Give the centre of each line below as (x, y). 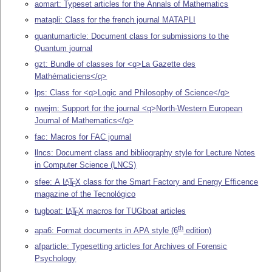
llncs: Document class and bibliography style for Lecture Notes (145, 153)
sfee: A (49, 182)
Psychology (56, 258)
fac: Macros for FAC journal (83, 137)
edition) (198, 230)
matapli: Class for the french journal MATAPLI (115, 20)
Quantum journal (64, 48)
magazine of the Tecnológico (85, 194)
